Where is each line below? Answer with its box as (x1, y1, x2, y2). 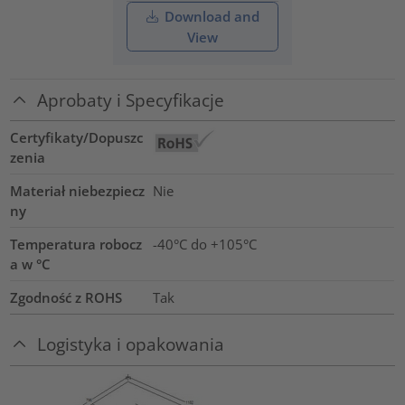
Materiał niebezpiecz (10, 182, 146, 201)
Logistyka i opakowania (37, 333, 225, 356)
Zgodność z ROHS (10, 288, 123, 307)
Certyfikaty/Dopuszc (10, 128, 144, 147)
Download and (160, 6, 259, 25)
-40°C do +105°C (152, 235, 257, 254)
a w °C (10, 255, 52, 274)
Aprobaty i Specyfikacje (37, 88, 225, 111)
